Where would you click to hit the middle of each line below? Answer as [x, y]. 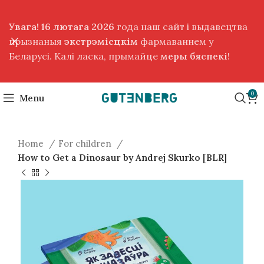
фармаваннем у [176, 41]
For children [86, 143]
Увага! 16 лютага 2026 [62, 26]
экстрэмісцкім [101, 41]
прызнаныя [37, 41]
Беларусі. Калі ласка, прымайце [85, 56]
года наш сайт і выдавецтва [181, 26]
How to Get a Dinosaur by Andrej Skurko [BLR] [122, 158]
